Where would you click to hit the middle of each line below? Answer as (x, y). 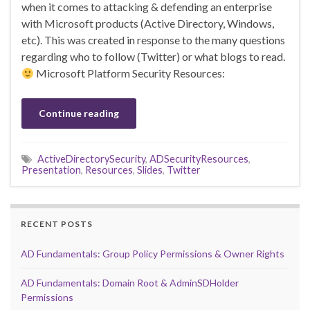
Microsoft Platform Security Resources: (130, 73)
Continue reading (79, 113)
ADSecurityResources (199, 159)
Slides (150, 170)
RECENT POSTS (57, 224)
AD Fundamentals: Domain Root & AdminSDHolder (130, 283)
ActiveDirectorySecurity (91, 159)
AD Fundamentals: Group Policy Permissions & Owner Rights (153, 254)
